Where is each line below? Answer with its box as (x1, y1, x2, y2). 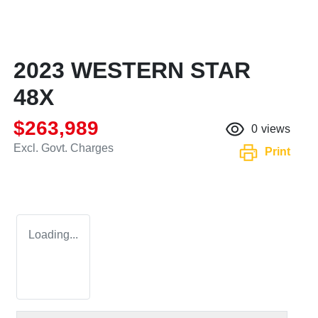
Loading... (28, 229, 78, 241)
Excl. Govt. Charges (13, 142, 114, 155)
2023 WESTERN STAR (13, 57, 251, 84)
